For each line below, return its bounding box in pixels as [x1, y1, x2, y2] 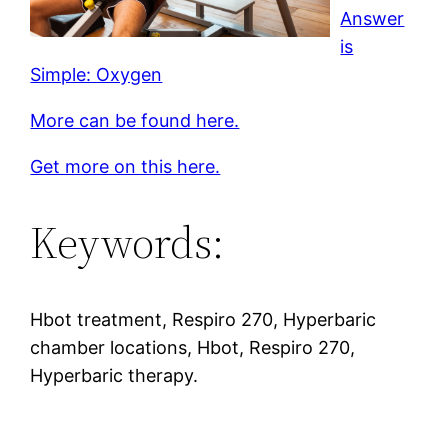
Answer [340, 7, 405, 29]
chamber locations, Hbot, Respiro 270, [30, 336, 356, 358]
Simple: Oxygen [30, 63, 163, 85]
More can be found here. [30, 109, 240, 131]
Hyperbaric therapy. [30, 364, 199, 386]
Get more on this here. [30, 155, 221, 177]
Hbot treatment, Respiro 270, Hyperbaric [30, 308, 377, 330]
